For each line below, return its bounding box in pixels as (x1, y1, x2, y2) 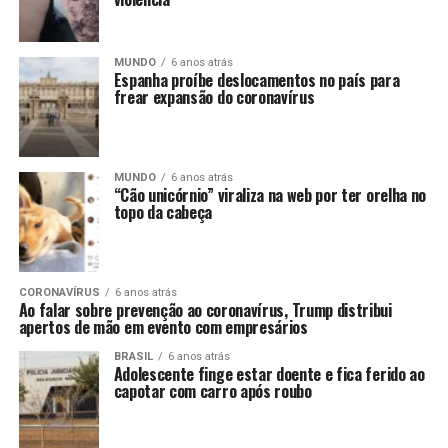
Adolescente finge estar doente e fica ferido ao (113, 362, 425, 386)
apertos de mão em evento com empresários (18, 315, 308, 339)
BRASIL (113, 350, 153, 363)
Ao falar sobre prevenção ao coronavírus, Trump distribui (18, 298, 392, 322)
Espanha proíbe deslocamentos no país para (113, 68, 400, 92)
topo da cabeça (113, 200, 213, 224)
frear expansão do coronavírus (113, 85, 315, 109)
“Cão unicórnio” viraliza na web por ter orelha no (113, 183, 426, 207)
